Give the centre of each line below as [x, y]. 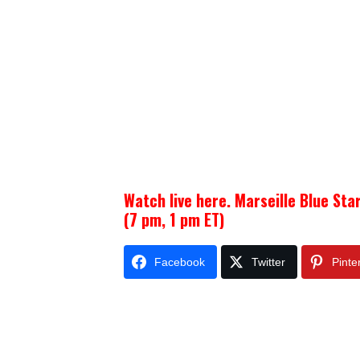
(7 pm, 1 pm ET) [174, 219]
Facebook [180, 262]
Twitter [269, 262]
